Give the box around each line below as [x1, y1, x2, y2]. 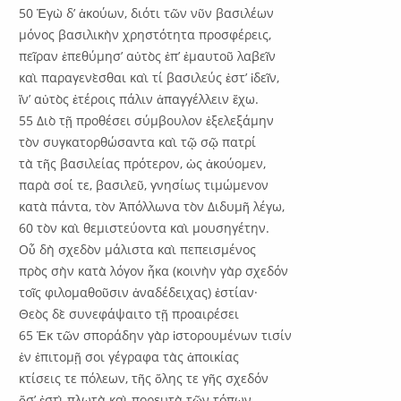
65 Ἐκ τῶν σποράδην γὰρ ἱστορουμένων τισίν [19, 326, 293, 344]
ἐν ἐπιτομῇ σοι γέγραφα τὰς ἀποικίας [19, 347, 240, 365]
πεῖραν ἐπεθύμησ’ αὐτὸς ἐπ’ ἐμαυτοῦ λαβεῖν [19, 47, 277, 64]
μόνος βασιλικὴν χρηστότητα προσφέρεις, [19, 25, 272, 43]
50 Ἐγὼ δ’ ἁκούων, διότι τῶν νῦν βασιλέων [19, 4, 275, 21]
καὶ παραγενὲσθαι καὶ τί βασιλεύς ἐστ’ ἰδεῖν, [19, 68, 280, 86]
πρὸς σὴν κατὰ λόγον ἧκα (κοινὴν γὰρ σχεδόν [19, 261, 289, 279]
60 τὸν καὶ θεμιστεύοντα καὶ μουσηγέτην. [19, 218, 270, 236]
